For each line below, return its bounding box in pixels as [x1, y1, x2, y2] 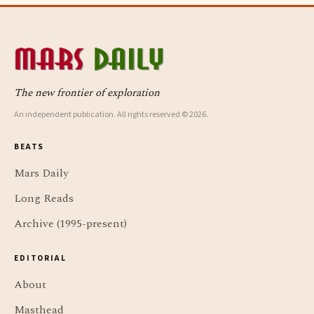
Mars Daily [14, 165, 69, 182]
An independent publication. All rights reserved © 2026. [14, 109, 208, 121]
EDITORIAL [14, 252, 67, 265]
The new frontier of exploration [14, 85, 160, 102]
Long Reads [14, 190, 74, 207]
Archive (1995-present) [14, 215, 127, 233]
